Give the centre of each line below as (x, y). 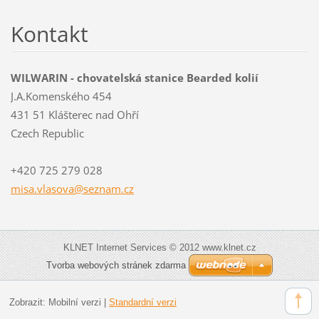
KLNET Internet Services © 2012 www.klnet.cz (159, 247)
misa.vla (31, 188)
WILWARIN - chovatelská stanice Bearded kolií (134, 77)
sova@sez (75, 188)
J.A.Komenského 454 (61, 96)
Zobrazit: (28, 302)
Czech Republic (47, 133)
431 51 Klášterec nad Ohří (74, 114)
